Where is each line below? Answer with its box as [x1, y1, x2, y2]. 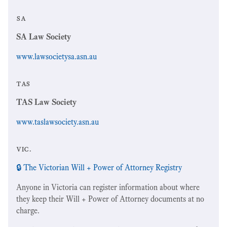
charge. [16, 205, 40, 215]
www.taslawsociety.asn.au [16, 117, 99, 127]
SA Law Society [16, 31, 71, 42]
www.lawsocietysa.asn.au [16, 51, 97, 61]
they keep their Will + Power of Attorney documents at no [16, 194, 204, 204]
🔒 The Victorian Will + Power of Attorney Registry [16, 162, 182, 172]
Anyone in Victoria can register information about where [16, 182, 200, 192]
